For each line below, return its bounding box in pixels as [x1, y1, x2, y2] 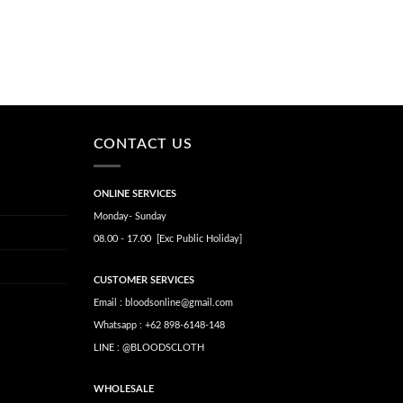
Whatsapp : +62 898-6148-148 [93, 319, 225, 330]
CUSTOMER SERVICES [93, 274, 194, 285]
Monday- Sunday [93, 211, 166, 222]
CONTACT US [93, 136, 193, 151]
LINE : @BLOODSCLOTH [93, 342, 204, 353]
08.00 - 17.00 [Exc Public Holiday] [93, 234, 242, 245]
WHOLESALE [93, 383, 154, 394]
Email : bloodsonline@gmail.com [93, 297, 233, 308]
